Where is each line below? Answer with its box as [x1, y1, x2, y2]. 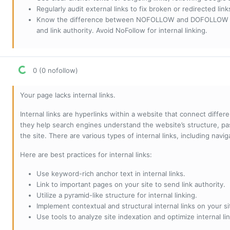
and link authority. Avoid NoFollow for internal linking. [36, 26, 207, 35]
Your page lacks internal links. [20, 91, 116, 100]
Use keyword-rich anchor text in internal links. [36, 169, 185, 178]
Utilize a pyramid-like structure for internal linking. [36, 191, 197, 200]
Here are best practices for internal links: [20, 150, 152, 159]
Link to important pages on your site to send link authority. [36, 180, 225, 189]
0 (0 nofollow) [31, 66, 78, 75]
